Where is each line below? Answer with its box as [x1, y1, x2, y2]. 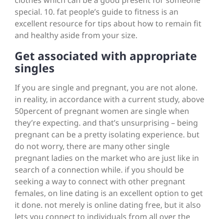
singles [15, 60, 55, 76]
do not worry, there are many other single [15, 141, 170, 152]
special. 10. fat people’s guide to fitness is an [15, 6, 178, 18]
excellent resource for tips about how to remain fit [15, 18, 201, 29]
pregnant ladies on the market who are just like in [15, 153, 199, 164]
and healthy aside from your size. [15, 30, 137, 41]
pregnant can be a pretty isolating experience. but [15, 129, 199, 140]
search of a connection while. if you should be [15, 164, 184, 175]
